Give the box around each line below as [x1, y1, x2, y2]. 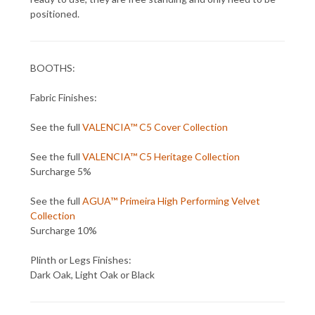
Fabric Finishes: [30, 91, 97, 103]
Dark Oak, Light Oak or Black [30, 268, 155, 281]
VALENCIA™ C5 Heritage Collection [82, 150, 240, 162]
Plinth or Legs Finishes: [30, 253, 131, 266]
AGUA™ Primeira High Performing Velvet [82, 194, 260, 207]
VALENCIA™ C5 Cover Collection [82, 120, 228, 133]
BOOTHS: [30, 61, 75, 74]
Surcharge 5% [30, 165, 91, 177]
